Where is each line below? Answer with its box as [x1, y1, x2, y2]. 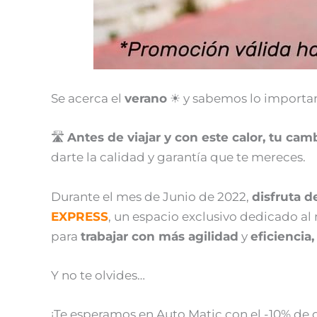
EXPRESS [51, 209, 108, 224]
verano [125, 91, 167, 106]
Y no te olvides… [51, 267, 145, 282]
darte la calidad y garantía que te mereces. [51, 150, 306, 165]
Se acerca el [51, 91, 125, 106]
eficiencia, [250, 229, 314, 243]
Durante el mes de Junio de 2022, [51, 189, 252, 204]
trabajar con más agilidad [81, 229, 238, 243]
